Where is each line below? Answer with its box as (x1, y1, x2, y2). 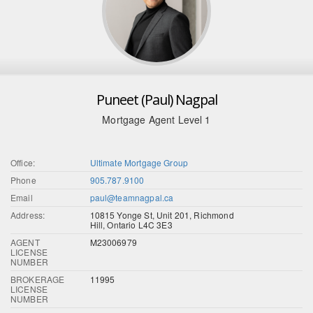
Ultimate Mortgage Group (89, 156, 189, 169)
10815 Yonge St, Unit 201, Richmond (89, 209, 234, 221)
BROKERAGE (10, 273, 65, 286)
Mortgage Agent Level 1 (102, 112, 211, 127)
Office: (10, 156, 36, 169)
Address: (10, 209, 45, 221)
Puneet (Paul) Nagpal (96, 90, 217, 110)
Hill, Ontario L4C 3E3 (89, 219, 173, 231)
